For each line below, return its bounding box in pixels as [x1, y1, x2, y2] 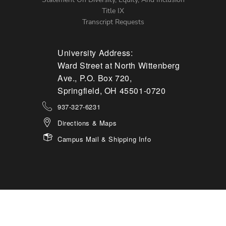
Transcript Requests [82, 17, 144, 27]
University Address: [58, 46, 133, 59]
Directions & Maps [58, 118, 117, 128]
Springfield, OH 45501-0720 [58, 84, 166, 96]
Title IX [102, 6, 124, 16]
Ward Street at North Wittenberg [58, 59, 180, 71]
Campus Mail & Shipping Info [58, 134, 151, 144]
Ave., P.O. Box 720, [58, 72, 132, 84]
